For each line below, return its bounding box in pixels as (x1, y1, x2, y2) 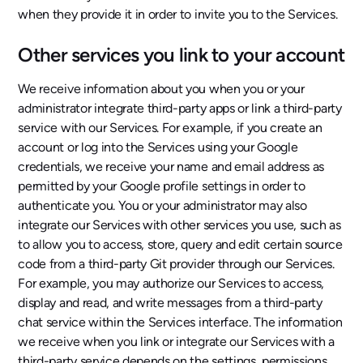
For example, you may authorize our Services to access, (18, 275, 325, 291)
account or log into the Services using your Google (18, 139, 298, 155)
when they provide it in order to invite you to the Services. (18, 6, 338, 22)
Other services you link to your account (18, 43, 345, 66)
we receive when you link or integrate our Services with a (18, 334, 335, 349)
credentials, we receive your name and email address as (18, 159, 325, 174)
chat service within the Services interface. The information (18, 314, 343, 330)
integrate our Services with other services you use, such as (18, 217, 341, 233)
